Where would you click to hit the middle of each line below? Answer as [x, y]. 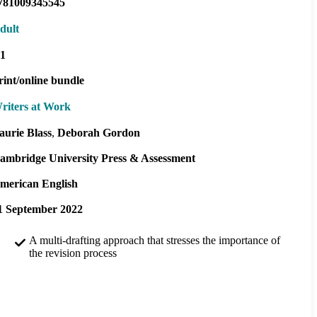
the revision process [73, 253]
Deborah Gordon [99, 132]
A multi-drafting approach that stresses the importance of [155, 240]
